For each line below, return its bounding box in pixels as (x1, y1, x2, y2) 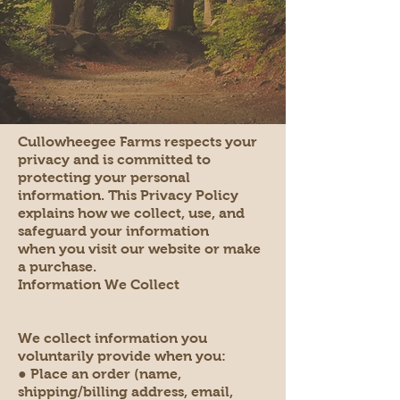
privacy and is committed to (18, 151, 211, 167)
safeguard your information (18, 222, 209, 238)
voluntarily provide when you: (18, 347, 226, 363)
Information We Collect (18, 276, 179, 292)
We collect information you (18, 329, 207, 346)
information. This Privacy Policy (18, 187, 238, 203)
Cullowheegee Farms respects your (18, 133, 257, 149)
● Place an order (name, (18, 365, 181, 381)
